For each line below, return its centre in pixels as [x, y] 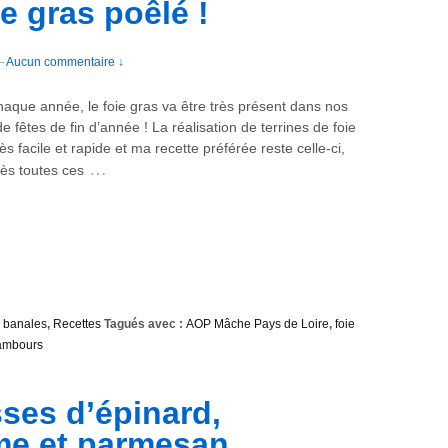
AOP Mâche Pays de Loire [257, 324]
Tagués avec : [143, 324]
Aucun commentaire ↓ [65, 62]
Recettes [77, 324]
